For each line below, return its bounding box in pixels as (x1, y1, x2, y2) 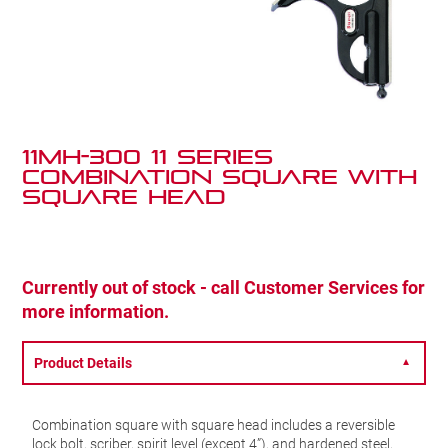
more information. (22, 298, 170, 323)
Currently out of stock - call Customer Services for (22, 274, 426, 299)
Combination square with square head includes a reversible (32, 414, 396, 434)
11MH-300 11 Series (22, 144, 274, 169)
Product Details (34, 352, 133, 372)
